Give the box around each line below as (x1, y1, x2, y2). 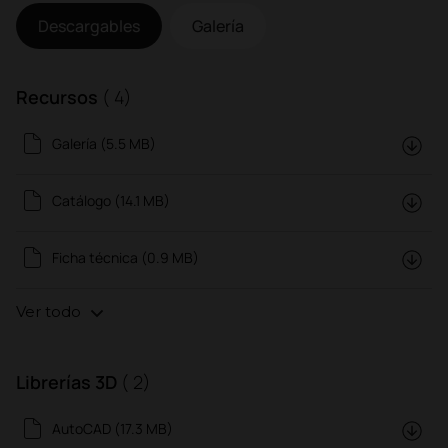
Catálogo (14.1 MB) (52, 190, 170, 210)
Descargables (38, 14, 140, 37)
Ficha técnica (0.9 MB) (52, 247, 199, 267)
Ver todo (16, 302, 85, 322)
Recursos (16, 84, 102, 109)
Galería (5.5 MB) (52, 133, 156, 153)
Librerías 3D (16, 369, 121, 394)
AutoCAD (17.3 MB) (52, 418, 173, 438)
